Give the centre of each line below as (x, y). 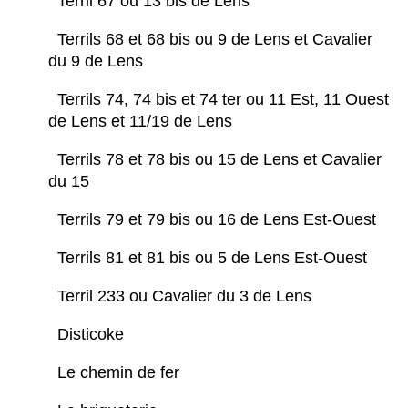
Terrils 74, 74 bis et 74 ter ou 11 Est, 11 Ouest (223, 100)
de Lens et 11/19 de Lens (143, 122)
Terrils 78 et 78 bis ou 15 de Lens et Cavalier (219, 160)
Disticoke (93, 335)
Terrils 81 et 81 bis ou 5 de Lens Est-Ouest (214, 258)
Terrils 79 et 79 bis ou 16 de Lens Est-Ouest (219, 220)
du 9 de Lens (98, 61)
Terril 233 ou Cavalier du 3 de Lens (187, 296)
